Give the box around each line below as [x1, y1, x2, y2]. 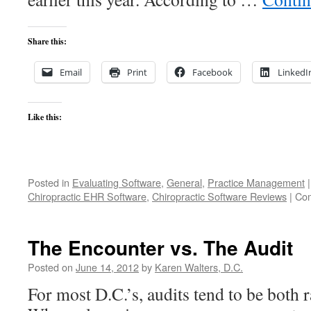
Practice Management [208, 175, 305, 190]
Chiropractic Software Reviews [152, 189, 287, 203]
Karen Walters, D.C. [155, 260, 243, 274]
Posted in [28, 175, 69, 190]
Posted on [28, 260, 73, 274]
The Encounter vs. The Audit [28, 233, 293, 262]
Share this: [28, 35, 67, 47]
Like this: [28, 111, 62, 123]
